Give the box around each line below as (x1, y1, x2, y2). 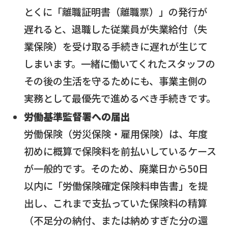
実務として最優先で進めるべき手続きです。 (24, 91, 216, 106)
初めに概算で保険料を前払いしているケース (24, 144, 217, 159)
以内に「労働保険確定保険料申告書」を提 (24, 179, 208, 193)
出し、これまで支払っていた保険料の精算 (24, 196, 208, 211)
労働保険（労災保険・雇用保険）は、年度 (24, 127, 208, 141)
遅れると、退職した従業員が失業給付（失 (24, 22, 208, 37)
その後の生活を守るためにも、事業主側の (24, 74, 208, 89)
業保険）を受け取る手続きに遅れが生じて (24, 39, 208, 54)
